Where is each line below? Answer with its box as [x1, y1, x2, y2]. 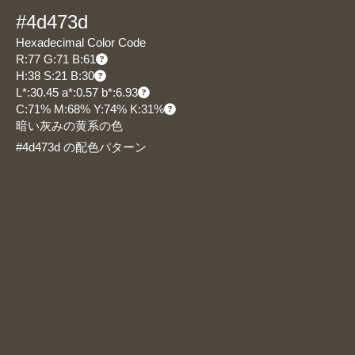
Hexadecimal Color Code [16, 36, 146, 49]
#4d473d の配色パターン [16, 141, 150, 154]
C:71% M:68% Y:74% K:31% [16, 103, 164, 116]
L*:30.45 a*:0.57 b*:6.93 [16, 86, 138, 99]
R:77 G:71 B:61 [16, 53, 96, 66]
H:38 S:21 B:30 [16, 70, 94, 82]
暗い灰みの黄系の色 [16, 120, 123, 132]
